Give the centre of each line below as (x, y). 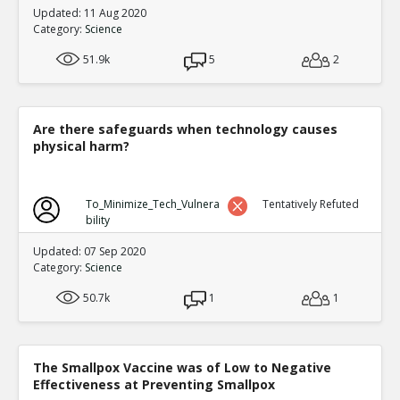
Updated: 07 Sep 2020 (89, 251)
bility (97, 220)
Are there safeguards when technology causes (185, 129)
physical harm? (81, 146)
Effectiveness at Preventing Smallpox (154, 384)
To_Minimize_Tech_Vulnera (152, 204)
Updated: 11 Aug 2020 (90, 12)
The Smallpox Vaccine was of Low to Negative (182, 367)
